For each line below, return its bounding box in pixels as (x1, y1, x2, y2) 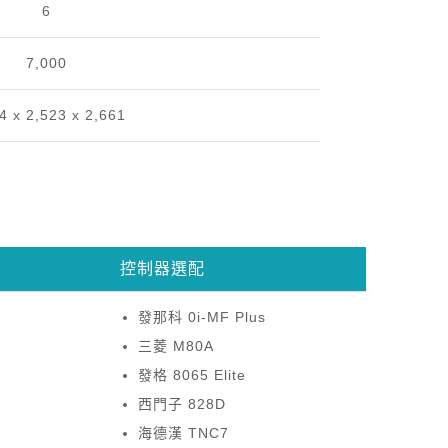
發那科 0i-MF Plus (137, 309, 266, 326)
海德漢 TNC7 (137, 425, 229, 442)
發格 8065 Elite (137, 367, 246, 384)
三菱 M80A (137, 338, 214, 355)
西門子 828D (137, 396, 226, 413)
